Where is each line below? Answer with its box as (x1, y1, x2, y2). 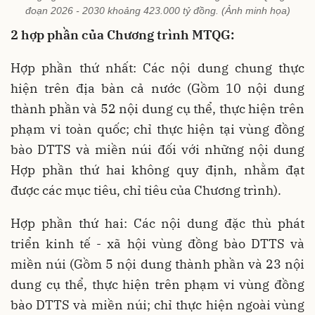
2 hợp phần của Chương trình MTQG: (11, 26, 234, 43)
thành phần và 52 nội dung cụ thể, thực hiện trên (11, 100, 304, 117)
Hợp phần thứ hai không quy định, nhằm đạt (11, 161, 304, 178)
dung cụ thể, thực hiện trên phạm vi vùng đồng (11, 276, 304, 292)
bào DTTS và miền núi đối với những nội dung (11, 141, 304, 157)
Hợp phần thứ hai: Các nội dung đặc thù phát (11, 214, 304, 231)
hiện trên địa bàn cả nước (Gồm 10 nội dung (11, 79, 304, 96)
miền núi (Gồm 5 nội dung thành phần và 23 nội (11, 255, 304, 272)
